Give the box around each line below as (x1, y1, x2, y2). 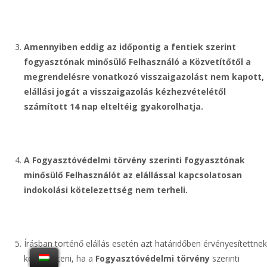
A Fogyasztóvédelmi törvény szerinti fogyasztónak (24, 154, 245, 166)
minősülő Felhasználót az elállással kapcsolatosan (24, 169, 242, 181)
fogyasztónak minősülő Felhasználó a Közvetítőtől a (24, 56, 251, 67)
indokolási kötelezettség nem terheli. (24, 184, 188, 195)
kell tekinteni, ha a (24, 253, 95, 264)
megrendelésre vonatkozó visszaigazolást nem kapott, (24, 71, 264, 82)
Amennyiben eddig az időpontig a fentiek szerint (24, 41, 236, 52)
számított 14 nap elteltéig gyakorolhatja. (24, 101, 203, 112)
